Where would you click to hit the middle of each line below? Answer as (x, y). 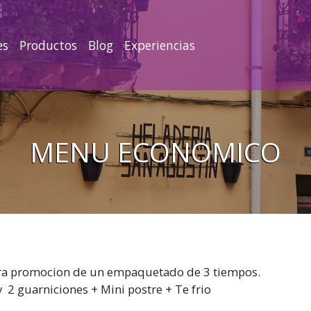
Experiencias (160, 45)
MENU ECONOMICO (155, 152)
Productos (49, 45)
